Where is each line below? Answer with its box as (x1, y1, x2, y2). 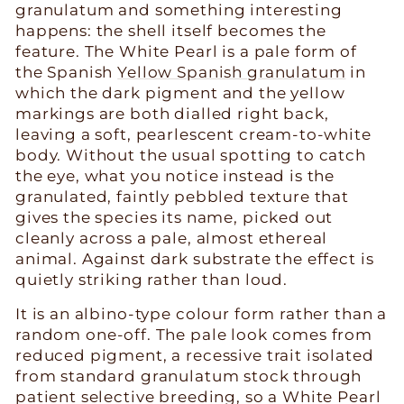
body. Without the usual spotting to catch (15, 145, 366, 164)
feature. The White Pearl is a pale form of (15, 41, 357, 60)
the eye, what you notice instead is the (15, 166, 335, 185)
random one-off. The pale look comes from (15, 325, 373, 344)
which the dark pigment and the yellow (15, 83, 345, 102)
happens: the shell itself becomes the (15, 21, 326, 40)
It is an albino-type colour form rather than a (15, 304, 388, 323)
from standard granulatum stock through (15, 366, 363, 385)
